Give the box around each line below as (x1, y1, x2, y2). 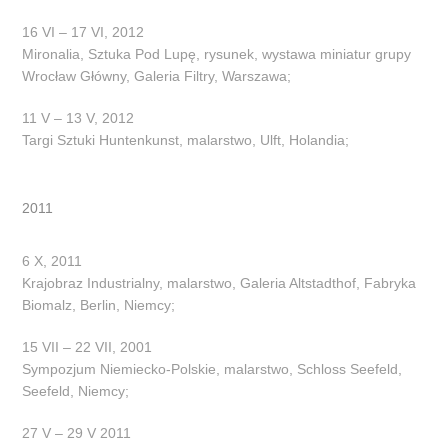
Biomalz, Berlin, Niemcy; (22, 296, 176, 313)
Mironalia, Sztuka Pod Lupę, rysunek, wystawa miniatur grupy (22, 45, 412, 62)
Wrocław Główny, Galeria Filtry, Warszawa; (22, 67, 292, 84)
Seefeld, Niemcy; (22, 382, 130, 399)
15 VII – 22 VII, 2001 (22, 338, 153, 355)
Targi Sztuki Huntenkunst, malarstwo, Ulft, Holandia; (22, 131, 350, 148)
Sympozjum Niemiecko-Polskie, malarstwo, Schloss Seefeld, (22, 360, 403, 377)
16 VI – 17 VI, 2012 (22, 23, 145, 40)
